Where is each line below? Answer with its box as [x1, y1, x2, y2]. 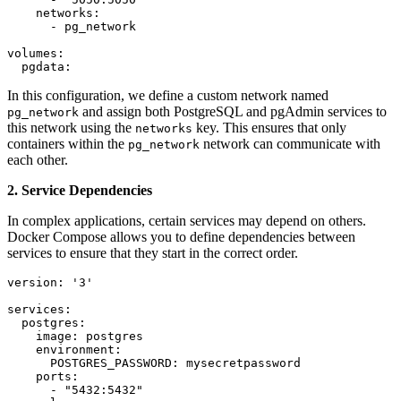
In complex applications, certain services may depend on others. [7, 213, 366, 229]
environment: [7, 343, 122, 357]
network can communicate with [200, 136, 380, 152]
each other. [7, 152, 68, 168]
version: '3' [7, 276, 93, 290]
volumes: [7, 47, 64, 61]
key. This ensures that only [192, 120, 346, 136]
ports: [7, 370, 79, 384]
